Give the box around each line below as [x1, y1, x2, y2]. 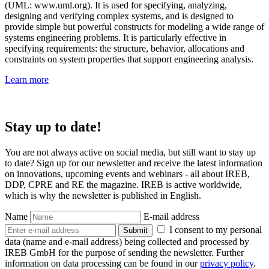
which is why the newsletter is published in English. [5, 190, 201, 201]
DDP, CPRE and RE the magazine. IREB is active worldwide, [5, 179, 242, 190]
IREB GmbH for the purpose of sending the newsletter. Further [5, 247, 244, 258]
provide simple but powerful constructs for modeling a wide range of [5, 22, 264, 32]
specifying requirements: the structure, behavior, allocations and [5, 43, 244, 54]
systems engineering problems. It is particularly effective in [5, 32, 226, 43]
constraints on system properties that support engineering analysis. [5, 54, 253, 65]
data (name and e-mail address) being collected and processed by [5, 236, 249, 247]
